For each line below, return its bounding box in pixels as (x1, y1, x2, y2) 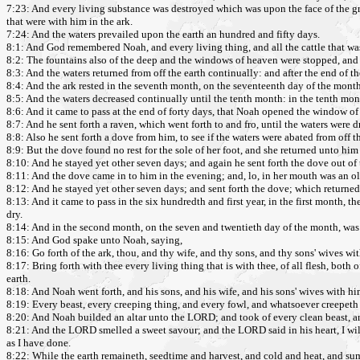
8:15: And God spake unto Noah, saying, (6, 234, 182, 247)
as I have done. (6, 337, 71, 350)
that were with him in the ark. (6, 15, 133, 28)
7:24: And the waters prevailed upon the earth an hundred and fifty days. (6, 28, 320, 41)
